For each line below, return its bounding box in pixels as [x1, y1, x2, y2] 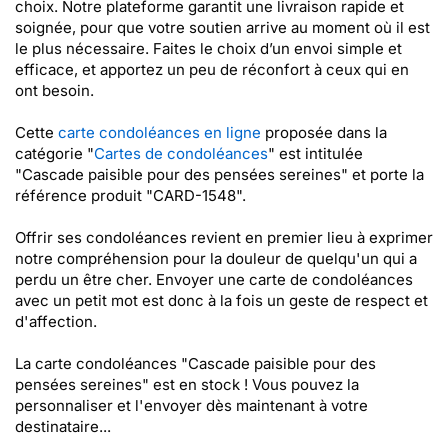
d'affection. [15, 312, 97, 331]
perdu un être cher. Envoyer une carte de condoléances [15, 270, 413, 289]
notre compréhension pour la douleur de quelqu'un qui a [15, 249, 417, 268]
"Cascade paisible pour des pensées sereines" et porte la [15, 165, 424, 184]
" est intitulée [268, 144, 363, 163]
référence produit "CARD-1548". [15, 186, 246, 205]
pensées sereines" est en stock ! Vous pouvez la [15, 375, 359, 394]
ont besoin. [15, 81, 94, 100]
